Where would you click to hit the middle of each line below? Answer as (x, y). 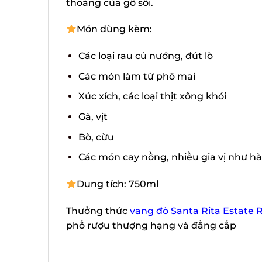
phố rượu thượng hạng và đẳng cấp (151, 225)
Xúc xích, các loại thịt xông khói (152, 96)
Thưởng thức (98, 211)
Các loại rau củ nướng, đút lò (145, 56)
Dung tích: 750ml (118, 184)
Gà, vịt (93, 117)
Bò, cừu (96, 137)
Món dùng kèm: (116, 29)
